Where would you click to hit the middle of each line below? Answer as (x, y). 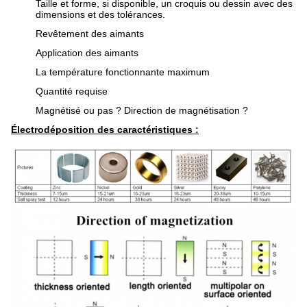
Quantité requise (72, 91)
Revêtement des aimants (90, 34)
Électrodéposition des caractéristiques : (105, 130)
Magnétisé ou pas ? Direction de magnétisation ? (142, 110)
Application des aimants (87, 53)
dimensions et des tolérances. (100, 14)
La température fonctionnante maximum (123, 72)
